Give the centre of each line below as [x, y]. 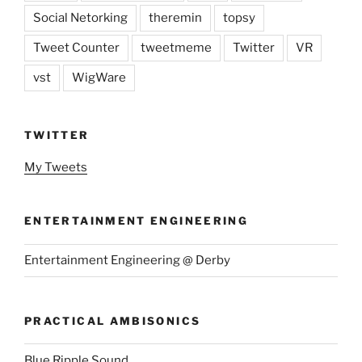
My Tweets [56, 168]
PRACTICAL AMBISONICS [113, 320]
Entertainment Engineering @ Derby [127, 261]
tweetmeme [176, 47]
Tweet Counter [76, 47]
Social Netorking [80, 17]
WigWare [99, 77]
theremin [175, 17]
